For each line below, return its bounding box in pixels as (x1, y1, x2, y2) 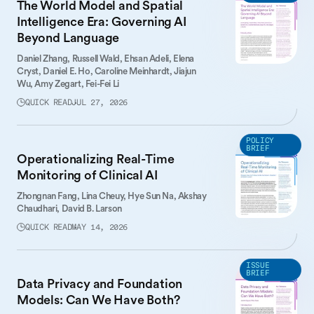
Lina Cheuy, (81, 190, 128, 203)
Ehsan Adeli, (124, 53, 174, 65)
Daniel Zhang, (17, 53, 72, 65)
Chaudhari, (17, 203, 62, 215)
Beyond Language (17, 29, 120, 46)
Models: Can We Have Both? (17, 292, 180, 308)
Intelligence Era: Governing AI (17, 13, 186, 30)
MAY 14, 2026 (71, 224, 128, 233)
